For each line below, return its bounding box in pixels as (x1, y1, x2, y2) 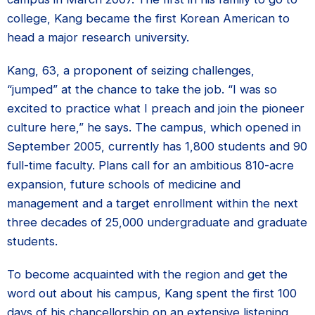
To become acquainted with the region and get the (7, 267, 288, 281)
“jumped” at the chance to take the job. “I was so (7, 82, 277, 96)
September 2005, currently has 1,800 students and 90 (7, 139, 307, 153)
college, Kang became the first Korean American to (7, 11, 290, 25)
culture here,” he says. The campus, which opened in (7, 120, 301, 134)
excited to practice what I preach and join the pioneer (7, 101, 304, 115)
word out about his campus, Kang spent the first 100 (7, 286, 297, 300)
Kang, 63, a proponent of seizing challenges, (7, 63, 255, 77)
